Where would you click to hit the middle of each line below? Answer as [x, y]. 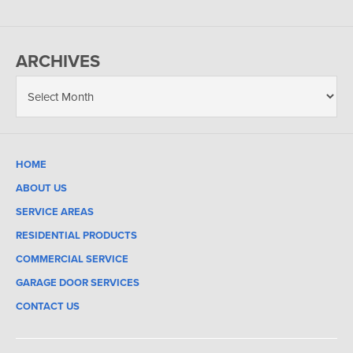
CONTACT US [48, 306]
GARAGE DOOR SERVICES [78, 282]
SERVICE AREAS [55, 211]
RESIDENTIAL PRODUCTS [76, 235]
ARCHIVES [58, 60]
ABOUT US [41, 188]
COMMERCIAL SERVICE [72, 258]
